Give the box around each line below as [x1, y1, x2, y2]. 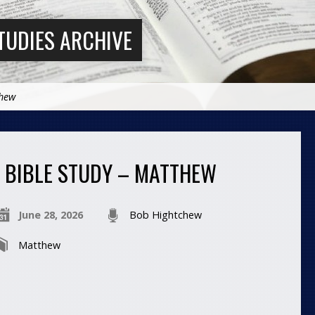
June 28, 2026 [18, 208, 83, 221]
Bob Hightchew [129, 208, 202, 221]
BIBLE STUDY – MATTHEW [4, 156, 217, 189]
